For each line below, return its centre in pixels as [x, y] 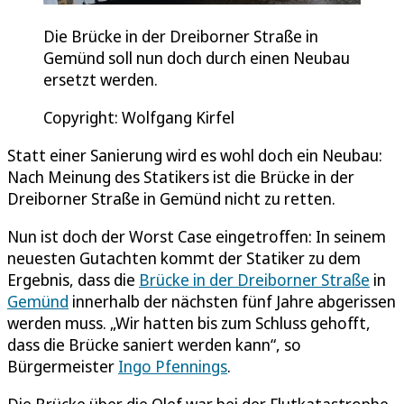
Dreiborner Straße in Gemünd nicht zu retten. [171, 198]
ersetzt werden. [101, 79]
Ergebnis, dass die [73, 279]
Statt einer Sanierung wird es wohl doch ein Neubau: [195, 155]
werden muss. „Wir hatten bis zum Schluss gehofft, [189, 322]
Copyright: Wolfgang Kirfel [139, 117]
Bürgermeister [63, 366]
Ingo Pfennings [173, 366]
